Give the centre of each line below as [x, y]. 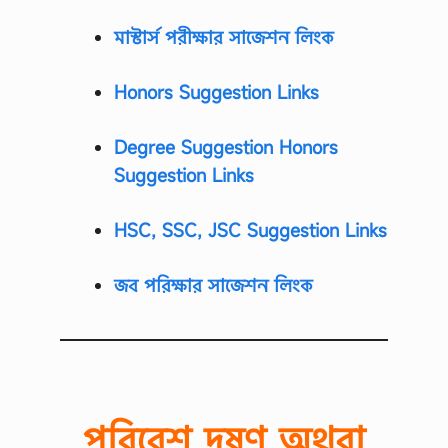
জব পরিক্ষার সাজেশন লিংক [213, 284]
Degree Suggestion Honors [226, 146]
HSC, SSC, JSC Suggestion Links [250, 229]
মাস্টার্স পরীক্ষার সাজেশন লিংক [223, 36]
